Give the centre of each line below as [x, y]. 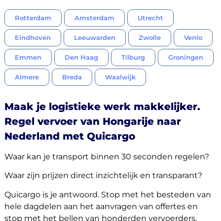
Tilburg [133, 57]
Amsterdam [94, 18]
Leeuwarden [94, 38]
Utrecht [150, 18]
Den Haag [81, 57]
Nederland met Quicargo [70, 136]
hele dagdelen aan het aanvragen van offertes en [101, 206]
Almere [27, 77]
